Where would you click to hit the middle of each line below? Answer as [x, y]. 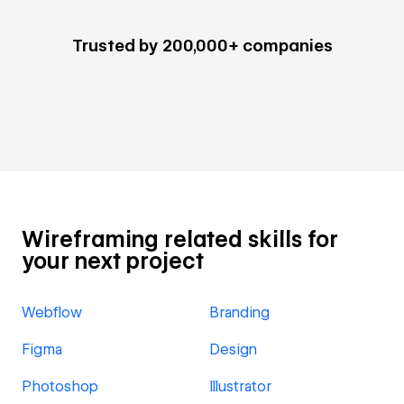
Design [233, 349]
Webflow [52, 312]
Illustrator [240, 386]
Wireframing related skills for [180, 239]
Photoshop [60, 386]
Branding [239, 312]
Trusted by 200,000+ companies [202, 46]
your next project [113, 261]
